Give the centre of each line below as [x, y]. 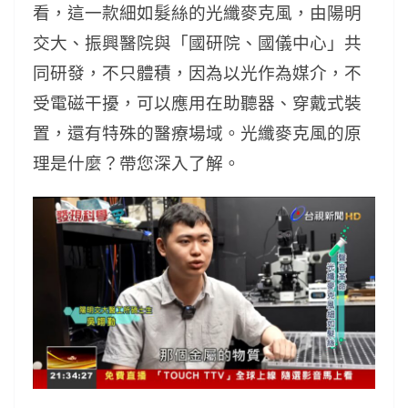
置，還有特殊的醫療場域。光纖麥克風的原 [197, 133]
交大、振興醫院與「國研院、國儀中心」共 [197, 42]
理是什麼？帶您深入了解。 [137, 163]
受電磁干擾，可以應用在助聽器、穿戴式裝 [197, 102]
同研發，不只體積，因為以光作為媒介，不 [197, 72]
